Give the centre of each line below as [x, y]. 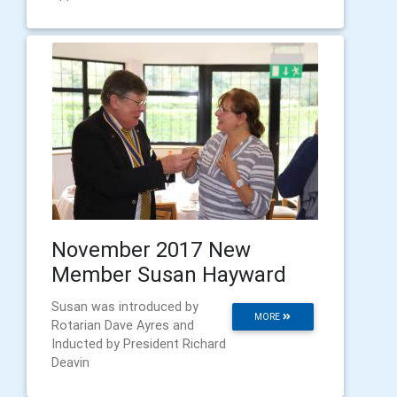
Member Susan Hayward [169, 274]
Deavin [70, 362]
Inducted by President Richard [139, 343]
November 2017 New [151, 249]
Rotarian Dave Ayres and [123, 325]
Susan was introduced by [125, 306]
